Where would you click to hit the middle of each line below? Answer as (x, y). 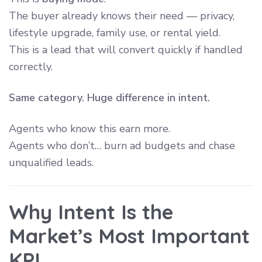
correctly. (31, 66)
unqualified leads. (51, 162)
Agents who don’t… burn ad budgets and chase (122, 145)
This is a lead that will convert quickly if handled (126, 49)
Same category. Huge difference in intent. (109, 97)
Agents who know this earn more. (89, 128)
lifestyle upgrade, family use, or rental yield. (115, 32)
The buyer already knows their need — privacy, (122, 15)
